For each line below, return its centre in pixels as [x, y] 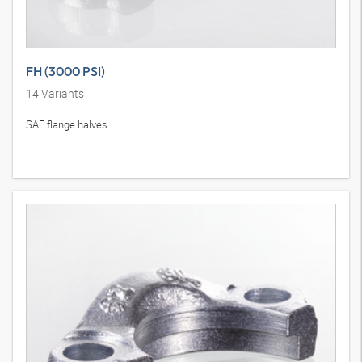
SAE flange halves [67, 221]
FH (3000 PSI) [65, 168]
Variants [61, 190]
